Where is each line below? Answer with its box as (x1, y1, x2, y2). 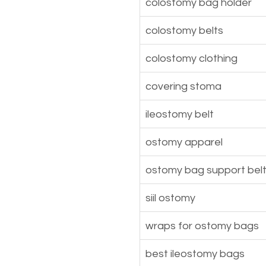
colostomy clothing (145, 52, 237, 64)
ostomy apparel (145, 136, 223, 148)
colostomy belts (145, 24, 223, 36)
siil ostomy (145, 192, 195, 204)
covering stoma (145, 80, 221, 92)
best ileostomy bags (145, 248, 245, 259)
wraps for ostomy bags (145, 220, 259, 232)
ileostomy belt (145, 108, 214, 120)
